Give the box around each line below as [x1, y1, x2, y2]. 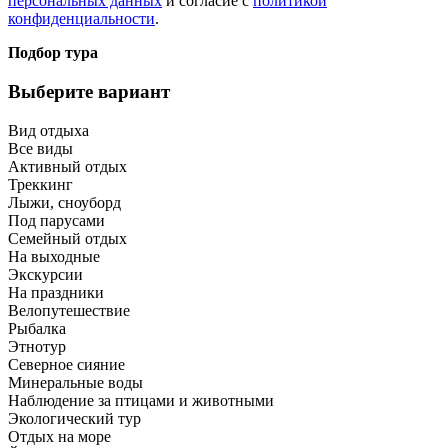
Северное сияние [8, 355, 125, 373]
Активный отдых [8, 157, 127, 175]
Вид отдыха [8, 121, 89, 139]
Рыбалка [8, 319, 66, 337]
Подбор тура [8, 44, 98, 62]
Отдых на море [8, 427, 111, 445]
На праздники [8, 283, 104, 301]
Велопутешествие [8, 301, 130, 319]
